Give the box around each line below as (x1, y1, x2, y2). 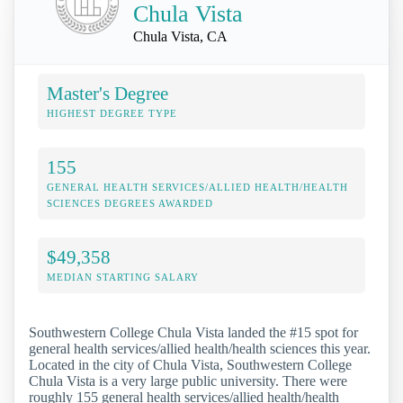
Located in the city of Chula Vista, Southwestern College (29, 356, 352, 372)
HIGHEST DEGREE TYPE (47, 107, 177, 119)
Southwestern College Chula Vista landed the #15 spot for (29, 324, 358, 340)
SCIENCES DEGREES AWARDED (47, 197, 213, 209)
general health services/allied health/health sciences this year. (29, 340, 371, 356)
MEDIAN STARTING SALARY (47, 271, 199, 282)
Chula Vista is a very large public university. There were (29, 372, 347, 389)
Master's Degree (47, 82, 168, 103)
